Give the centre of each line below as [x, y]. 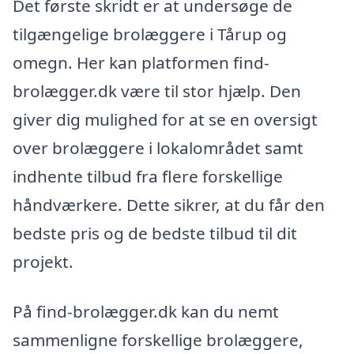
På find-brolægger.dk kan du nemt [146, 312]
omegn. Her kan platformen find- [141, 62]
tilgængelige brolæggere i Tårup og [150, 34]
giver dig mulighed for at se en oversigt [165, 119]
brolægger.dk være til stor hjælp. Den [157, 90]
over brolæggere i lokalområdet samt [158, 147]
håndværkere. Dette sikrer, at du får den [169, 204]
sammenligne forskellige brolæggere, [158, 340]
